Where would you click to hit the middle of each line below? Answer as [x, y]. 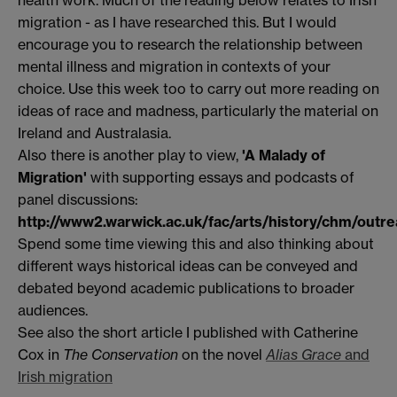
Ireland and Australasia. [94, 132]
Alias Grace [305, 354]
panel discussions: [78, 199]
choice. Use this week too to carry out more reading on [198, 88]
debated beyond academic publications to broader [186, 288]
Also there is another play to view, [130, 155]
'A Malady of [284, 155]
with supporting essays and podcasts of [221, 177]
